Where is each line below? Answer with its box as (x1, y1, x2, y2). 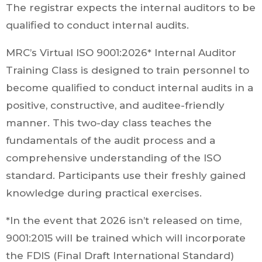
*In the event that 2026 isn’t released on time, (6, 215, 242, 226)
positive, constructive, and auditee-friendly (6, 99, 225, 111)
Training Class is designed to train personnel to (6, 64, 249, 76)
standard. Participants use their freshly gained (6, 170, 246, 181)
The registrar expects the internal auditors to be (6, 2, 256, 13)
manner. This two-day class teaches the (6, 117, 212, 129)
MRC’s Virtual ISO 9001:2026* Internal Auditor (6, 47, 236, 58)
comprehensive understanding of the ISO (6, 152, 221, 164)
